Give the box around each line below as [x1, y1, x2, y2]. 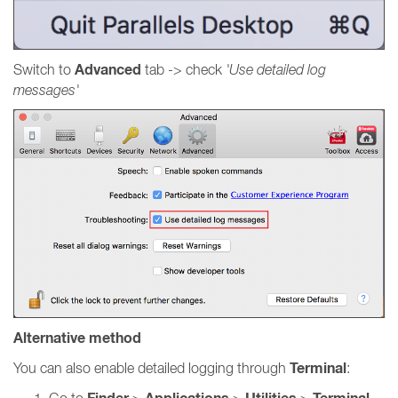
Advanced [75, 60, 141, 80]
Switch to [13, 61, 75, 78]
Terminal [290, 358, 346, 378]
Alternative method [13, 328, 141, 347]
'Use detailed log [226, 61, 326, 78]
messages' [13, 82, 79, 99]
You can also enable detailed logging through [13, 359, 290, 376]
